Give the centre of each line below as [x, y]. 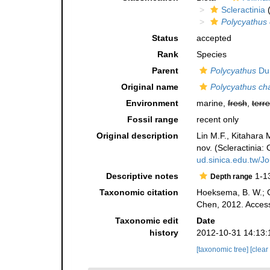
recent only [217, 120]
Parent [165, 71]
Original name [149, 87]
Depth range [231, 177]
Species [211, 55]
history [164, 233]
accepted [214, 38]
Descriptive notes [142, 176]
